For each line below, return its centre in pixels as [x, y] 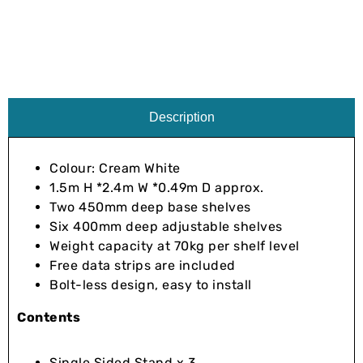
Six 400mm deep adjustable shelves [166, 226]
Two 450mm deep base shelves [150, 207]
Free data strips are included [143, 265]
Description [181, 117]
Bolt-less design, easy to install [151, 284]
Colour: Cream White [115, 168]
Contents [49, 317]
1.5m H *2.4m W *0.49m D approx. [157, 187]
